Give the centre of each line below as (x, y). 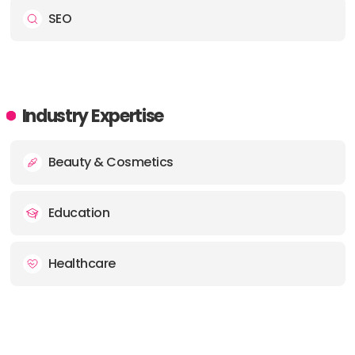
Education (78, 213)
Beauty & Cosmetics (111, 162)
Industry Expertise (93, 116)
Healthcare (82, 263)
